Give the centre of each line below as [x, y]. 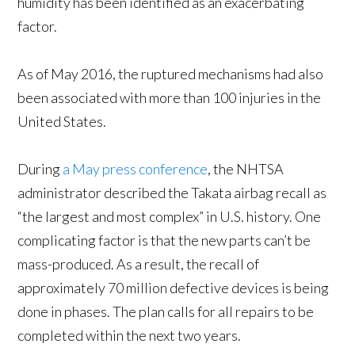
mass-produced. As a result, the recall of [139, 264]
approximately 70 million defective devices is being [174, 288]
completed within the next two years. [131, 336]
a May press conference [136, 169]
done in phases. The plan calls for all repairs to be [166, 312]
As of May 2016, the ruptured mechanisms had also [171, 74]
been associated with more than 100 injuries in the [170, 98]
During [40, 169]
